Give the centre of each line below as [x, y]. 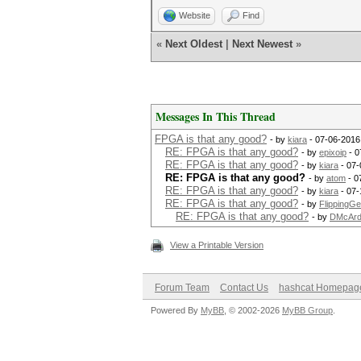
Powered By [176, 310]
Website [195, 15]
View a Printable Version [217, 245]
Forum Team [182, 288]
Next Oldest [194, 44]
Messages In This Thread [216, 116]
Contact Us [244, 288]
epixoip [333, 152]
